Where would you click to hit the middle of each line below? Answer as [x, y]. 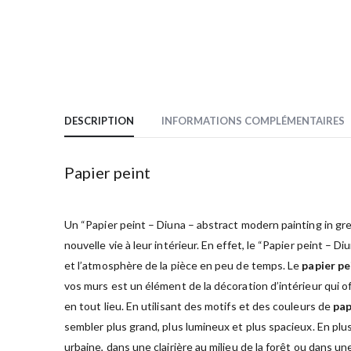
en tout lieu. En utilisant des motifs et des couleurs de [199, 306]
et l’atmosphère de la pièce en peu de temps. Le [183, 265]
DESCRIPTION [99, 120]
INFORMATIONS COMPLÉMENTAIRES [253, 120]
